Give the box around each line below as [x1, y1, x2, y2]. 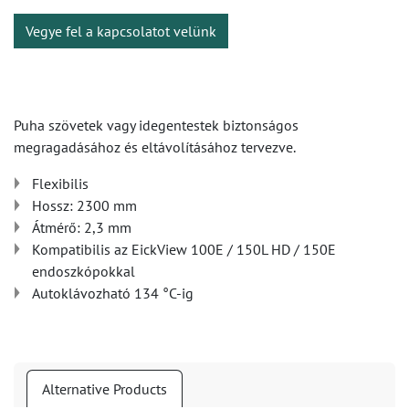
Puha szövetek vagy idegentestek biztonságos [14, 116, 299, 134]
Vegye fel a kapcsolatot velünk [26, 22, 216, 40]
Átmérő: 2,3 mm [32, 218, 131, 236]
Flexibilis [32, 174, 89, 193]
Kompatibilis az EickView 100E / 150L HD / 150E [32, 240, 336, 258]
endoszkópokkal [32, 262, 135, 280]
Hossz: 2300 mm [32, 196, 137, 215]
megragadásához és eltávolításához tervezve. [14, 138, 296, 156]
